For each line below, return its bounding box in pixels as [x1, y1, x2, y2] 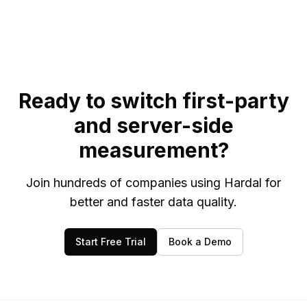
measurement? [78, 138, 229, 163]
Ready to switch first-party [18, 88, 289, 114]
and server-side [73, 113, 234, 138]
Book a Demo [168, 236, 232, 248]
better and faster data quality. [70, 195, 237, 210]
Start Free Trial [75, 236, 146, 248]
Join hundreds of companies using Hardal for [26, 175, 281, 191]
